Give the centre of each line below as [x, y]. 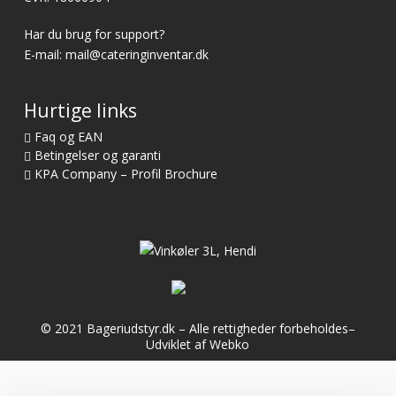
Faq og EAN [69, 136]
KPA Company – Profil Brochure [126, 173]
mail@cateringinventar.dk [137, 54]
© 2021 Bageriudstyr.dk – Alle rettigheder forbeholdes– [198, 328]
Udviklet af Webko [198, 344]
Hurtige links [80, 110]
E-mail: [44, 54]
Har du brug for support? [94, 34]
